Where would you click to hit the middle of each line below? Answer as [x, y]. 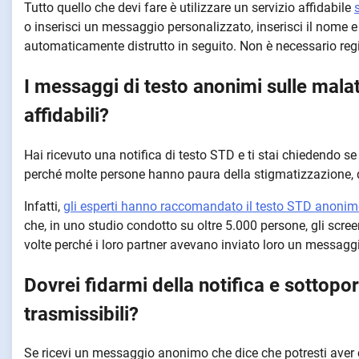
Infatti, [44, 206]
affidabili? [67, 115]
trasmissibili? [81, 314]
